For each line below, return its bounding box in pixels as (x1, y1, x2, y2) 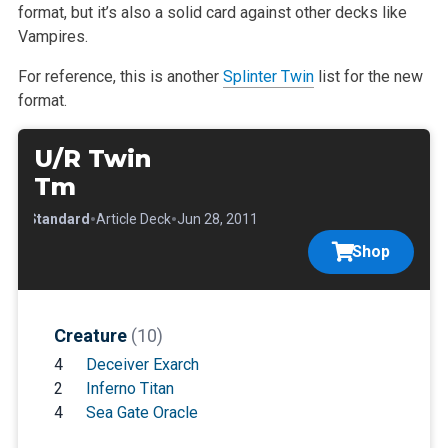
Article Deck (95, 211, 171, 228)
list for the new (313, 67, 423, 87)
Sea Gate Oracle (85, 403, 198, 423)
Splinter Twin (222, 67, 314, 87)
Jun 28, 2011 (176, 211, 258, 228)
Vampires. (17, 27, 88, 47)
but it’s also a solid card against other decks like (66, 3, 407, 23)
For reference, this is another (17, 67, 223, 87)
